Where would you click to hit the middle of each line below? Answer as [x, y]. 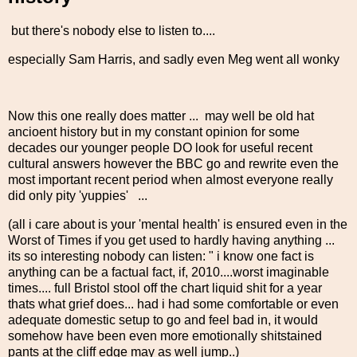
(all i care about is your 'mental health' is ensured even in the [178, 225]
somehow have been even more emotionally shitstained [165, 336]
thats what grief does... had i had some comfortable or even [173, 304]
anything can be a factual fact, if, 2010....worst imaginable [169, 273]
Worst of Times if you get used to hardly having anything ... [171, 241]
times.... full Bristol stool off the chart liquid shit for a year [165, 288]
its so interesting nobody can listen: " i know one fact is [161, 257]
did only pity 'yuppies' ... [79, 196]
